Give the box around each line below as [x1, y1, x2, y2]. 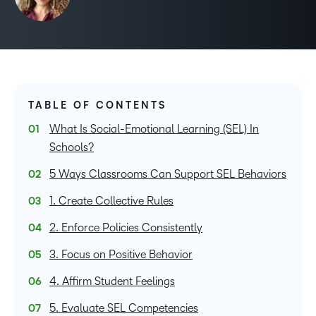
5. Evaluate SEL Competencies [49, 302, 198, 314]
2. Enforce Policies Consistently [49, 221, 202, 233]
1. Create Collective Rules [49, 195, 174, 207]
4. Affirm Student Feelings [49, 275, 175, 287]
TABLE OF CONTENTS [28, 100, 166, 111]
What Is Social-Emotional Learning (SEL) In [49, 123, 259, 135]
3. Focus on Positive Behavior [49, 248, 193, 260]
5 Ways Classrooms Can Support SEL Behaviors [49, 168, 286, 180]
